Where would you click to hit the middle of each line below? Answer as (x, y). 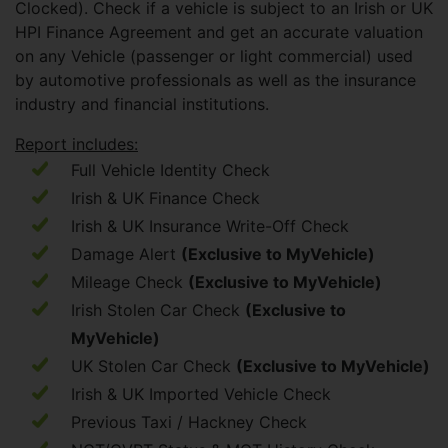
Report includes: (76, 144)
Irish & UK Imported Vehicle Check (201, 394)
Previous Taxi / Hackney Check (189, 422)
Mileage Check (129, 282)
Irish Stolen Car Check (158, 310)
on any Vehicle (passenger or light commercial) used (214, 56)
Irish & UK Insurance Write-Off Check (210, 226)
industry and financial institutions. (142, 104)
